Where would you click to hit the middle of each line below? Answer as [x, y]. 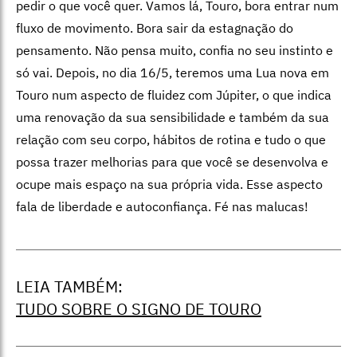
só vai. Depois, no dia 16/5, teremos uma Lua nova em [173, 72]
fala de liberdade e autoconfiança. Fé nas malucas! [162, 206]
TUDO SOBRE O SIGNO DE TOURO [139, 308]
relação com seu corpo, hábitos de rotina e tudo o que [171, 139]
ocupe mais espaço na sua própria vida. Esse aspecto [169, 184]
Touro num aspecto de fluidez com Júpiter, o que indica [174, 94]
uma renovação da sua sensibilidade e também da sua [173, 117]
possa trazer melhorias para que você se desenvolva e [172, 161]
